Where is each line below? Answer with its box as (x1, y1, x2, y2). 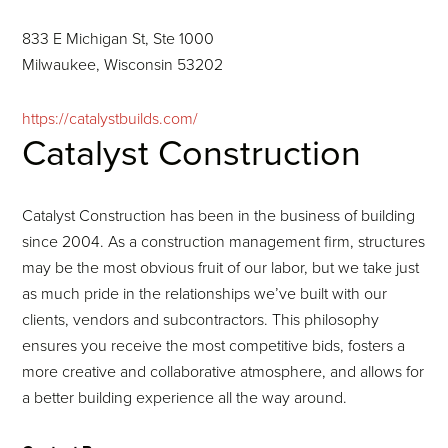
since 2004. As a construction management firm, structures (22, 232, 426, 252)
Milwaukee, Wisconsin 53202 (22, 55, 224, 75)
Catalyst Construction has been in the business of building (22, 206, 416, 226)
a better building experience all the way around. (22, 388, 348, 408)
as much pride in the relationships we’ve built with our (22, 284, 388, 304)
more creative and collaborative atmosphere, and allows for (22, 362, 425, 382)
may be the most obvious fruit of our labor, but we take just (22, 258, 420, 278)
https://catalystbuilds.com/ (22, 109, 199, 129)
